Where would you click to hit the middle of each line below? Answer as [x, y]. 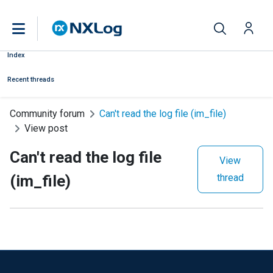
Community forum [47, 114]
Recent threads [31, 80]
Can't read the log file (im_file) [163, 114]
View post [46, 128]
